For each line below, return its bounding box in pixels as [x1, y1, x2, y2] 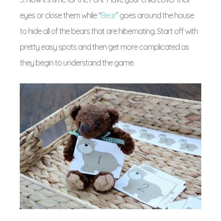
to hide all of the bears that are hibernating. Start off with [20, 26, 198, 36]
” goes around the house [116, 10, 194, 20]
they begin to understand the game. [20, 58, 134, 68]
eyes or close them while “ [20, 10, 101, 20]
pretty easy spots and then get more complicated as [20, 42, 189, 52]
